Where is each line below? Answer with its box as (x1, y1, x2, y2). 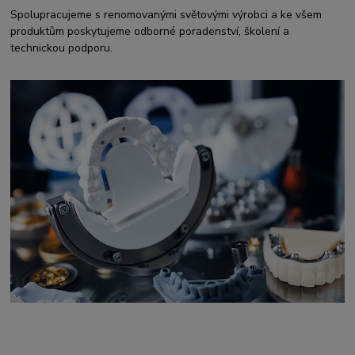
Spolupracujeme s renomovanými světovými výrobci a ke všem (10, 6, 323, 22)
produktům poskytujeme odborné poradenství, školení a (10, 23, 290, 39)
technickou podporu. (10, 40, 113, 55)
